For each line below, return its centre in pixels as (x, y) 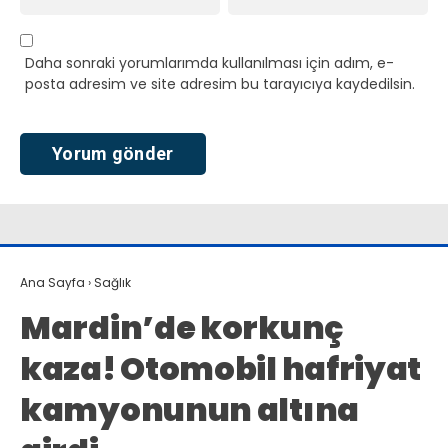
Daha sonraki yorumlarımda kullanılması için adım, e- (209, 63)
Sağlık (112, 282)
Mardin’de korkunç (181, 327)
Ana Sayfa (52, 282)
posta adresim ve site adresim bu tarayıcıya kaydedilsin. (220, 84)
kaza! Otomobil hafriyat (221, 368)
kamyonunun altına (189, 409)
